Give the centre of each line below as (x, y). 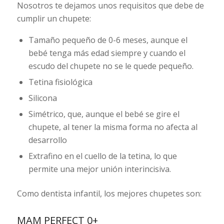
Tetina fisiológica (60, 82)
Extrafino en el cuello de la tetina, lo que (102, 156)
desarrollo (47, 140)
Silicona (42, 98)
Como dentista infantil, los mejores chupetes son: (109, 194)
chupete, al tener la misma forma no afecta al (113, 127)
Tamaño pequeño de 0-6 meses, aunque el (108, 40)
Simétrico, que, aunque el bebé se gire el (104, 114)
